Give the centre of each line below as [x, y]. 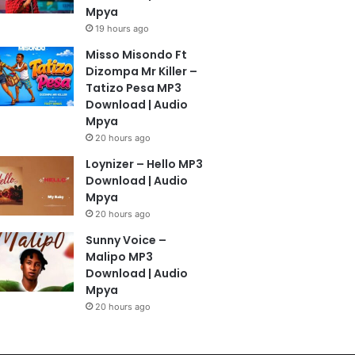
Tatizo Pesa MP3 [133, 88]
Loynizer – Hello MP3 [144, 164]
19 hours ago [122, 29]
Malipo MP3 [119, 257]
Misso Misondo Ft [136, 55]
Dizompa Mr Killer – [141, 71]
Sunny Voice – [126, 240]
